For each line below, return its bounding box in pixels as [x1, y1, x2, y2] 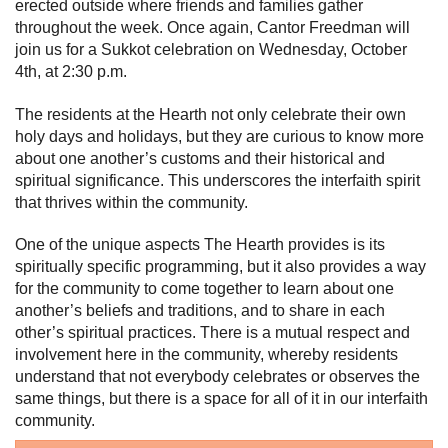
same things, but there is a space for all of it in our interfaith [15, 390, 428, 408]
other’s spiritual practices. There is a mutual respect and [15, 324, 410, 342]
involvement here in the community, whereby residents [15, 346, 398, 364]
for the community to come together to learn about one [15, 280, 394, 298]
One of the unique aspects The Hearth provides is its [15, 236, 385, 254]
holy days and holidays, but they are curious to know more [15, 127, 424, 145]
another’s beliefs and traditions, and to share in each [15, 302, 385, 320]
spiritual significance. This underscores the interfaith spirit [15, 171, 420, 189]
